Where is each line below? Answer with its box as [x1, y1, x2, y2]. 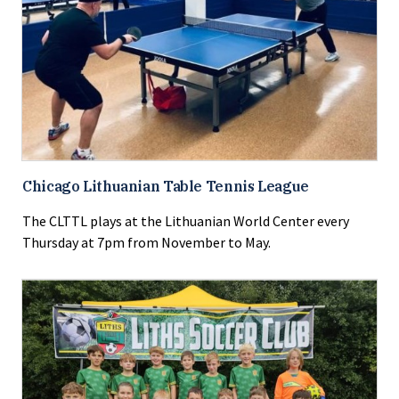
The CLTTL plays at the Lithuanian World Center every [22, 212, 349, 231]
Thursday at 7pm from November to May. [22, 233, 271, 252]
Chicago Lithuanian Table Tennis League [22, 177, 309, 196]
